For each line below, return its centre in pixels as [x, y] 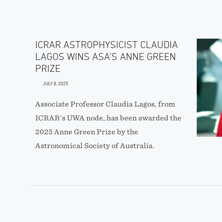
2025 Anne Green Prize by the [86, 132]
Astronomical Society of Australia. [95, 146]
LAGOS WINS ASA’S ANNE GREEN [105, 56]
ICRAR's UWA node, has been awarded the [108, 118]
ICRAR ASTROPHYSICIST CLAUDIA [106, 45]
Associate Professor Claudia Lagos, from [105, 104]
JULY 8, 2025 [55, 83]
